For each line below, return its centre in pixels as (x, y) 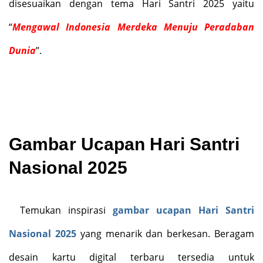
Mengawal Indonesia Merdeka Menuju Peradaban (133, 27)
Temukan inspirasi (66, 210)
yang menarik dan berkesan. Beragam (165, 233)
